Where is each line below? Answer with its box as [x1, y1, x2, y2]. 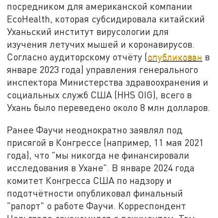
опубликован [147, 51, 203, 63]
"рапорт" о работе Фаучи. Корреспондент [7, 200, 186, 212]
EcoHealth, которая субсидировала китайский [7, 13, 205, 25]
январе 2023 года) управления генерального [7, 64, 199, 75]
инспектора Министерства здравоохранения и [7, 76, 209, 88]
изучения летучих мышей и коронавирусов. [7, 38, 195, 50]
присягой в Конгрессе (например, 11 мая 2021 [7, 137, 204, 148]
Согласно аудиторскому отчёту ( [7, 51, 148, 63]
